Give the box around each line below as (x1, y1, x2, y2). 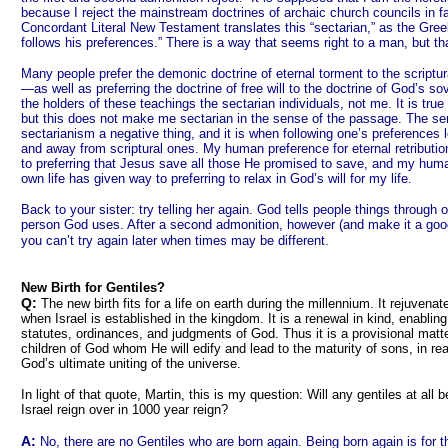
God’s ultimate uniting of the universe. (21, 356, 241, 371)
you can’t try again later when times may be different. (21, 233, 329, 248)
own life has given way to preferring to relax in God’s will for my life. (21, 171, 412, 186)
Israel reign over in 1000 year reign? (21, 402, 228, 417)
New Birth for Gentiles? (21, 280, 165, 295)
